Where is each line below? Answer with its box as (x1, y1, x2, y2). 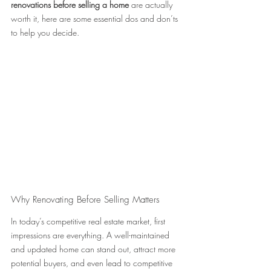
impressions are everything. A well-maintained (11, 229, 172, 241)
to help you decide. (11, 27, 79, 38)
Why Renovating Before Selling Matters (11, 194, 163, 206)
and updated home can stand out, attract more (11, 243, 178, 255)
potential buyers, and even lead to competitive (11, 257, 175, 269)
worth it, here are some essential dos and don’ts (11, 13, 180, 24)
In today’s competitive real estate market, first (11, 215, 168, 227)
